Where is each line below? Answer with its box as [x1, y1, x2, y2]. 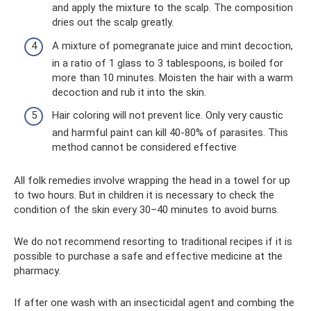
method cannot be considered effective [52, 141, 237, 154]
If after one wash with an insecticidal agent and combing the [14, 296, 294, 310]
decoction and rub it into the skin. [52, 85, 206, 99]
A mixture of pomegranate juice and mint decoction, [52, 39, 293, 52]
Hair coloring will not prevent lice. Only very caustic [52, 109, 283, 122]
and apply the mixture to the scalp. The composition [52, 1, 293, 15]
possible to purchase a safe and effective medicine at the [14, 250, 283, 263]
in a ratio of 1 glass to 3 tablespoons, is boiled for [52, 56, 283, 69]
